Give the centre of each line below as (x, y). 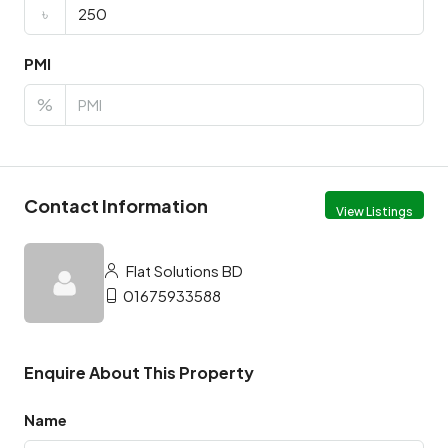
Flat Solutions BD (183, 270)
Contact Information (116, 205)
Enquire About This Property (139, 372)
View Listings (374, 211)
